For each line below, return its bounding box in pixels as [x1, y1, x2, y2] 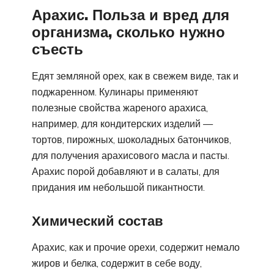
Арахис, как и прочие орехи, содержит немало [32, 240, 240, 253]
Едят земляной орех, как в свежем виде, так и [32, 70, 239, 83]
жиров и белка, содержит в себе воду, [32, 256, 202, 269]
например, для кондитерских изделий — [32, 117, 213, 130]
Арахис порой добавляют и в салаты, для [32, 165, 220, 178]
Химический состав [32, 212, 163, 229]
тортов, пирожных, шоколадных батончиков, [32, 133, 231, 146]
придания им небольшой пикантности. [32, 181, 205, 194]
